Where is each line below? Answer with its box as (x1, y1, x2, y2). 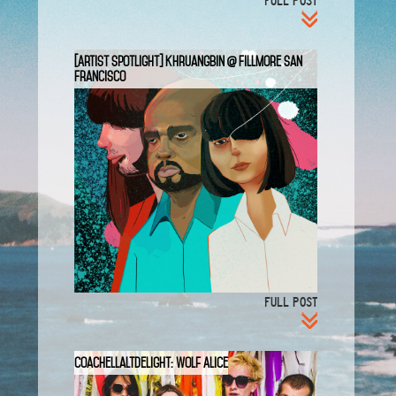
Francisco (74, 66, 126, 85)
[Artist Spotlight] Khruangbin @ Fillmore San (74, 51, 303, 70)
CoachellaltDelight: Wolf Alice (74, 353, 229, 371)
